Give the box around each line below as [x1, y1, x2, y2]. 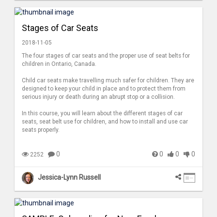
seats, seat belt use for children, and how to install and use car [22, 118, 188, 125]
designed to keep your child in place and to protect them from [22, 85, 186, 92]
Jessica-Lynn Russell [38, 173, 101, 182]
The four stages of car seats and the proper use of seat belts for [22, 52, 190, 59]
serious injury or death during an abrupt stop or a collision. [22, 93, 175, 100]
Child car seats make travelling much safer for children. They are [22, 77, 194, 84]
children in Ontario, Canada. [22, 60, 96, 67]
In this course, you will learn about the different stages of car [22, 109, 183, 117]
